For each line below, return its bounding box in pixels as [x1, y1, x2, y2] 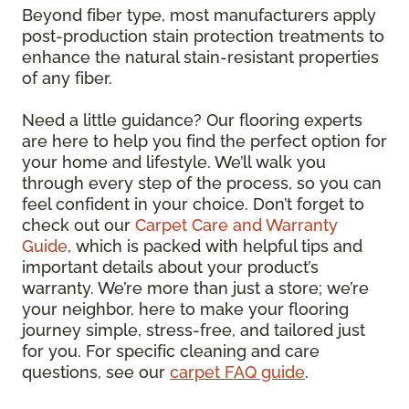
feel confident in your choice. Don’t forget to [22, 194, 364, 214]
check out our [22, 215, 135, 235]
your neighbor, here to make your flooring [22, 299, 349, 319]
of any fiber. [22, 68, 112, 88]
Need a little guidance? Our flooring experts [22, 110, 362, 130]
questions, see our [22, 362, 170, 382]
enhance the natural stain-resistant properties [22, 47, 379, 67]
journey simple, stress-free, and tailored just [22, 320, 365, 340]
